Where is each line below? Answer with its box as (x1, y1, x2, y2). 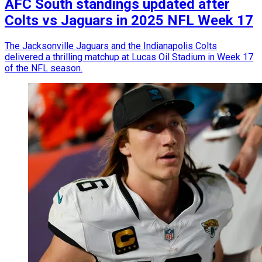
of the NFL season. (5, 63, 82, 74)
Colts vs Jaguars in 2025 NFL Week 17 (5, 12, 253, 29)
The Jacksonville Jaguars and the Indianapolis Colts (5, 40, 217, 52)
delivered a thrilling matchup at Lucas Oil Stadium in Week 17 (5, 51, 253, 63)
